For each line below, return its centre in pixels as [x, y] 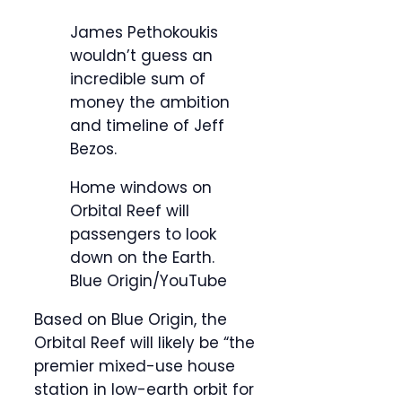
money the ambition [150, 103]
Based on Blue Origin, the [131, 320]
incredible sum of [138, 79]
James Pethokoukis [144, 33]
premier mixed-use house [135, 367]
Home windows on [141, 188]
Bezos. [93, 149]
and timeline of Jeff [147, 126]
